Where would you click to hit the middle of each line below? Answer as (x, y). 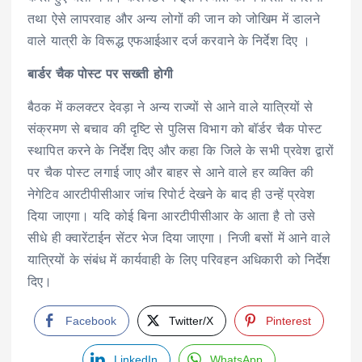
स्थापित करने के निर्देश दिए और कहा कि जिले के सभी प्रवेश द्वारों (181, 152)
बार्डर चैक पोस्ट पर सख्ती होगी (100, 75)
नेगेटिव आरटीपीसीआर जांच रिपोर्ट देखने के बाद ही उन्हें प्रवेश (171, 195)
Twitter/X (191, 320)
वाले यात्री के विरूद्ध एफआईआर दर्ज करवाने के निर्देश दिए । (169, 42)
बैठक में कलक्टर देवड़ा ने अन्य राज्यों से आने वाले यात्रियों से (170, 108)
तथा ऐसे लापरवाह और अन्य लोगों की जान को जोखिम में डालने (174, 20)
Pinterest (289, 320)
